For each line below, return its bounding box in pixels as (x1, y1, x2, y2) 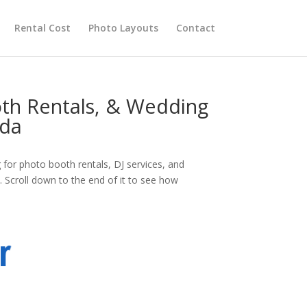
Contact (175, 21, 215, 34)
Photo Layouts (88, 21, 158, 34)
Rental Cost (14, 21, 71, 34)
